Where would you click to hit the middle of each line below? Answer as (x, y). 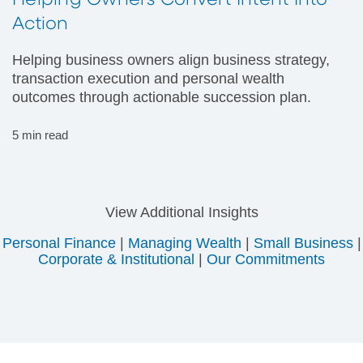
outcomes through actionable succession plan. (162, 98)
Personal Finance (59, 243)
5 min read (40, 135)
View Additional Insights (181, 213)
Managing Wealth (184, 243)
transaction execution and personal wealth (148, 79)
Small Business (303, 243)
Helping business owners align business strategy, (171, 60)
